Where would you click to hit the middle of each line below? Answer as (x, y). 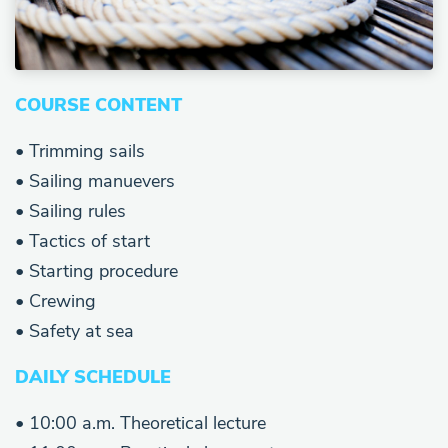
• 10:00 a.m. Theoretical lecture (140, 422)
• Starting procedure (96, 270)
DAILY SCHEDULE (93, 376)
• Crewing (55, 300)
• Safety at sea (74, 330)
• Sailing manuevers (95, 180)
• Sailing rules (70, 210)
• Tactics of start (82, 240)
